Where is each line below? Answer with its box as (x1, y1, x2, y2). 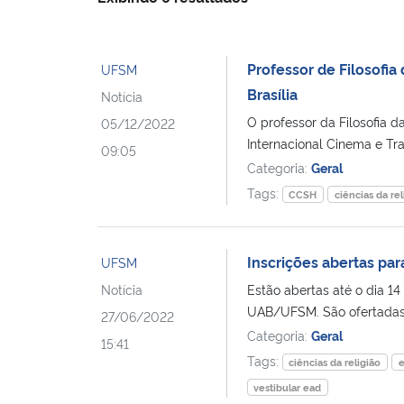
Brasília (246, 83, 298, 104)
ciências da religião (289, 354, 381, 369)
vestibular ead (253, 380, 322, 394)
